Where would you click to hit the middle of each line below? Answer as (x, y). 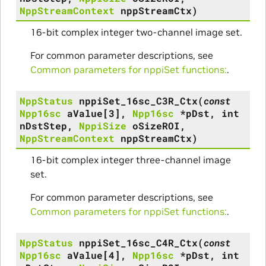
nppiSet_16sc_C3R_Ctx (138, 100)
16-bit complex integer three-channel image (130, 159)
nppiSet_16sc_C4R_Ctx (138, 242)
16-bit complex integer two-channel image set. (136, 32)
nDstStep (43, 125)
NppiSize (102, 125)
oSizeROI (156, 125)
